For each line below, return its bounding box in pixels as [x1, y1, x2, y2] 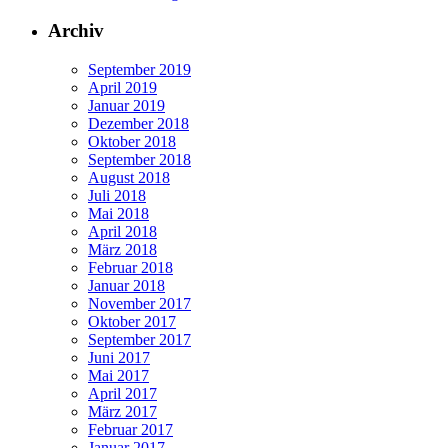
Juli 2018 [88, 187, 146, 205]
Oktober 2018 [88, 133, 176, 151]
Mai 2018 [88, 205, 149, 223]
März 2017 [88, 403, 157, 421]
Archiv [48, 20, 104, 42]
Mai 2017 [88, 367, 149, 385]
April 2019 [88, 79, 157, 97]
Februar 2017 [88, 421, 173, 439]
